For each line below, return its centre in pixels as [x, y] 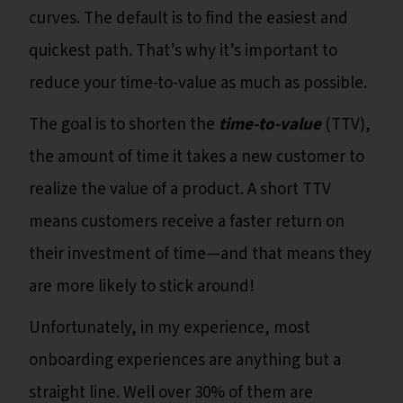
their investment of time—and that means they [200, 255]
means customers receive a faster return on [187, 222]
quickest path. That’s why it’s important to [183, 51]
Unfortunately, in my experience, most [170, 328]
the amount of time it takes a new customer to [197, 157]
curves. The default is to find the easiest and [188, 19]
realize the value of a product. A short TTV [180, 190]
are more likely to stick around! [143, 287]
